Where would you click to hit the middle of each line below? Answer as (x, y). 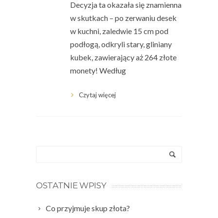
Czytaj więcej (97, 95)
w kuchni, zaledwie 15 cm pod (119, 31)
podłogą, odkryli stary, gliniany (121, 44)
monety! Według (98, 70)
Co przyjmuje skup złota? (88, 208)
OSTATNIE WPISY (71, 185)
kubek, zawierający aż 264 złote (123, 57)
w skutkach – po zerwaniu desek (123, 18)
